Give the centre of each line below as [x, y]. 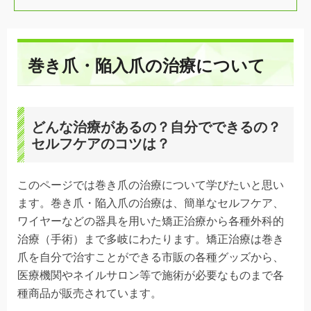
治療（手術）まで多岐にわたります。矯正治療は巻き [151, 239]
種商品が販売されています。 [90, 293]
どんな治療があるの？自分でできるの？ [156, 127]
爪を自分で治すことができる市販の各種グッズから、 [151, 257]
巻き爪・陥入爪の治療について [146, 65]
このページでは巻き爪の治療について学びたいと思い [151, 185]
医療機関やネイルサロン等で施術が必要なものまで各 [151, 275]
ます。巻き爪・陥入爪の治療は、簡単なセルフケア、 [151, 203]
